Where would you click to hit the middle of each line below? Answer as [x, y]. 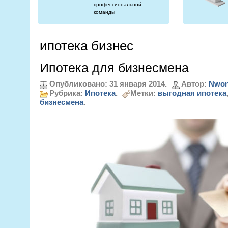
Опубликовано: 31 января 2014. [108, 84]
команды [104, 12]
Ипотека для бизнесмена [114, 68]
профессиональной [117, 4]
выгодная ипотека [192, 93]
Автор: [195, 84]
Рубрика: [67, 93]
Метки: [144, 93]
